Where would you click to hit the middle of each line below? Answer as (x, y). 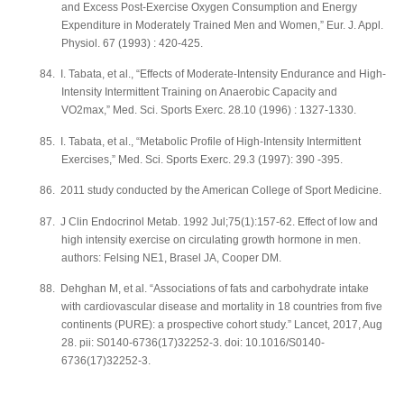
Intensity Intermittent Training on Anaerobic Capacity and (199, 92)
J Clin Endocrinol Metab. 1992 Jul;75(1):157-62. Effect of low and (219, 221)
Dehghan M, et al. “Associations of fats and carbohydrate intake (215, 289)
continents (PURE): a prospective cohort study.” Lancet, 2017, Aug (222, 325)
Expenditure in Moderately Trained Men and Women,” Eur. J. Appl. (222, 26)
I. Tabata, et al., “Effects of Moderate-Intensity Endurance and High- (223, 74)
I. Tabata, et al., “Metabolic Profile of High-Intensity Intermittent (211, 141)
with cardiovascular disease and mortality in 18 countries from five (222, 307)
